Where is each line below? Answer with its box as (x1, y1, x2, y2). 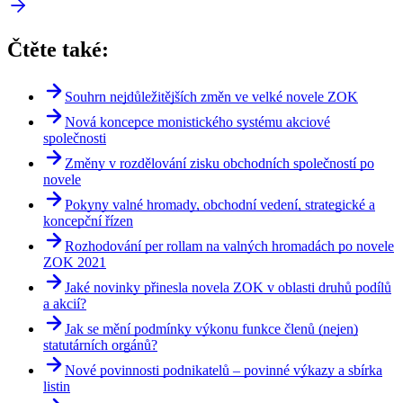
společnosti (43, 130, 106, 146)
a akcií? (43, 295, 86, 311)
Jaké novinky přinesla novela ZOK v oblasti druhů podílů (65, 279, 391, 295)
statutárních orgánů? (43, 336, 157, 353)
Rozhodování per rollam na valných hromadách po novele (65, 237, 394, 254)
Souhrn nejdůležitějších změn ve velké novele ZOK (65, 88, 358, 104)
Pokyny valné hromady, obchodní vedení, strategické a (65, 196, 375, 212)
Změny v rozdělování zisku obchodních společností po (65, 155, 374, 171)
